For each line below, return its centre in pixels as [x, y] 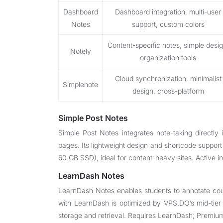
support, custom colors [168, 24]
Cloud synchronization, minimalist [168, 78]
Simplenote [80, 84]
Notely [80, 51]
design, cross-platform [168, 91]
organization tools [168, 57]
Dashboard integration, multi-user [168, 12]
